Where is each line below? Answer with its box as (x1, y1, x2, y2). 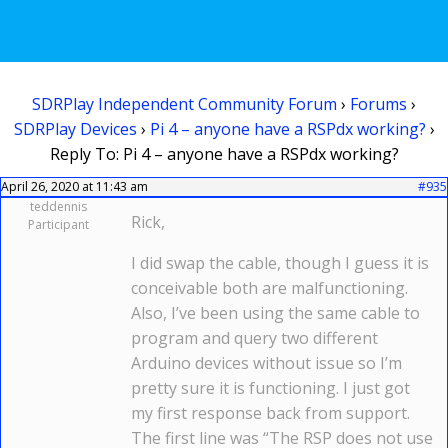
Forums (350, 93, 407, 115)
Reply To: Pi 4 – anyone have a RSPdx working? (49, 143, 399, 165)
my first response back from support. (131, 402, 410, 424)
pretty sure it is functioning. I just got (131, 377, 410, 399)
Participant (28, 216, 89, 233)
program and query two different (131, 327, 378, 349)
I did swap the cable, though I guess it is (131, 252, 429, 274)
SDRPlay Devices (13, 118, 137, 140)
